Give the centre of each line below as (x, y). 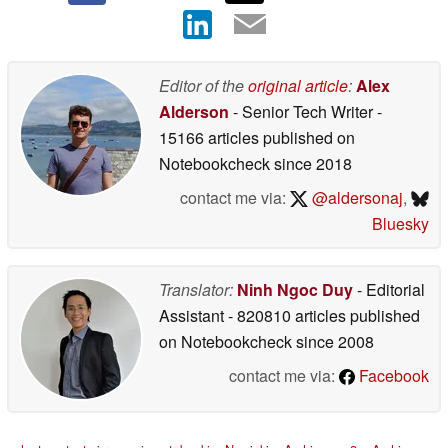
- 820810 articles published (324, 315)
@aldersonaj (355, 197)
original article (298, 85)
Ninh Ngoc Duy (295, 289)
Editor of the (203, 85)
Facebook (392, 375)
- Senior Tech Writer (303, 111)
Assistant (193, 315)
